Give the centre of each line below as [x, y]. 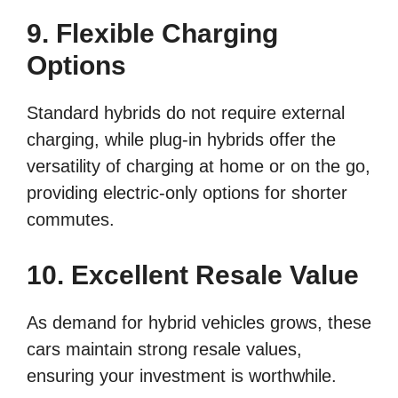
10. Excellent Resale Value [193, 275]
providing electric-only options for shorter [187, 193]
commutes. [71, 220]
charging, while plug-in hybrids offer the [181, 140]
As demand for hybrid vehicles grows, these [199, 323]
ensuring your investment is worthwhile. [182, 376]
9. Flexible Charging [152, 34]
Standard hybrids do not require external [186, 113]
